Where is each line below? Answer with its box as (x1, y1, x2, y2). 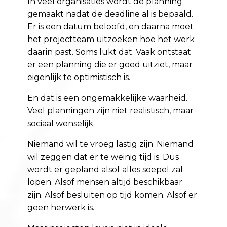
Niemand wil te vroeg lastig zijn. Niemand (27, 139, 194, 149)
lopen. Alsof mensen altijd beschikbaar (27, 177, 183, 187)
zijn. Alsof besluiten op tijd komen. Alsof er (27, 190, 198, 200)
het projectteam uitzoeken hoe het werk (27, 34, 195, 45)
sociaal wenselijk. (27, 119, 95, 129)
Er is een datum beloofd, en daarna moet (27, 22, 194, 32)
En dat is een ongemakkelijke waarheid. (27, 93, 188, 103)
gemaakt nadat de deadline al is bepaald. (27, 9, 194, 19)
